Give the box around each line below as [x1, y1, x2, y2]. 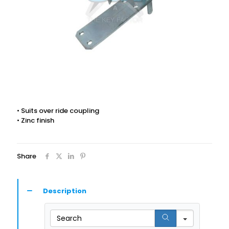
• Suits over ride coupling [17, 106, 99, 116]
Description [43, 186, 86, 196]
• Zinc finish [17, 116, 54, 126]
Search [50, 209, 74, 219]
